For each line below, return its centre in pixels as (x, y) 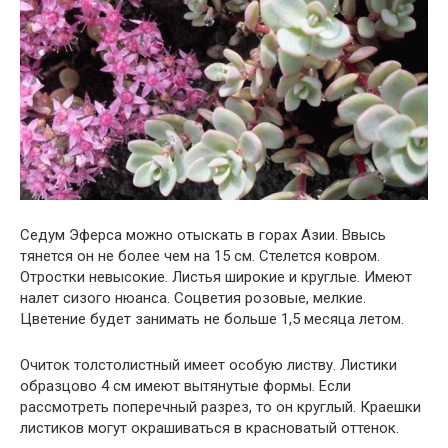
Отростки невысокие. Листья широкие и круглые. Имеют (216, 276)
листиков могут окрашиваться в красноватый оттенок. (209, 427)
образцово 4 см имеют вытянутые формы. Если (185, 385)
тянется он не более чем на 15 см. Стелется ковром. (200, 255)
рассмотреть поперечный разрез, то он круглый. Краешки (220, 406)
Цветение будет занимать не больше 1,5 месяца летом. (212, 318)
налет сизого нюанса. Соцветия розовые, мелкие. (193, 297)
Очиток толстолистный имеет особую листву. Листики (208, 364)
